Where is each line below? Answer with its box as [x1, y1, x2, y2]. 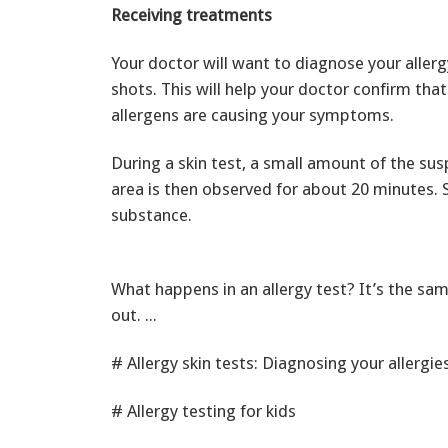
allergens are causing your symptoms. [111, 104, 394, 125]
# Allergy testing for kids [111, 400, 296, 421]
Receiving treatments [111, 4, 272, 25]
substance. [111, 204, 192, 225]
